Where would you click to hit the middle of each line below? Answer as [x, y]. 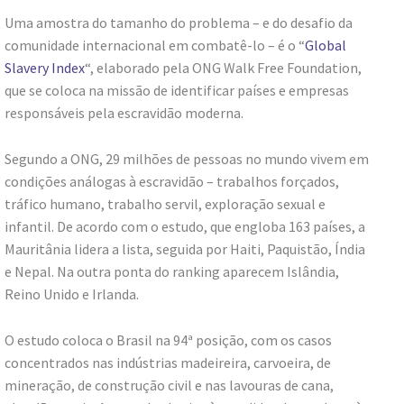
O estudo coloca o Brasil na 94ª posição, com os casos [168, 340]
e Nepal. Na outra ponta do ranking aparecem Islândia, [172, 271]
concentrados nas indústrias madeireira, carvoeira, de [168, 362]
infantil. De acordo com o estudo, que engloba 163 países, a [185, 226]
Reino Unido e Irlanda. [72, 294]
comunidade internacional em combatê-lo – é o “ [155, 45]
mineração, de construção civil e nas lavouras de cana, [169, 385]
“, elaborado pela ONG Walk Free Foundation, [223, 67]
